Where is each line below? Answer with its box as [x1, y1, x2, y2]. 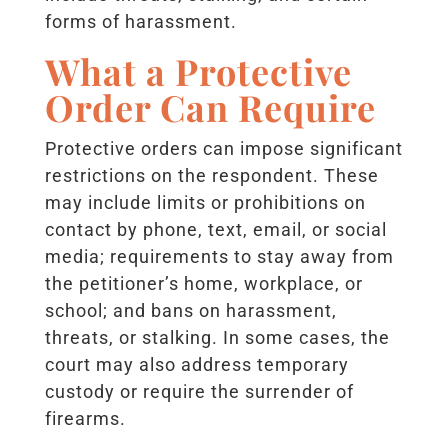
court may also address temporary [44, 353, 349, 375]
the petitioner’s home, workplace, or [44, 272, 363, 294]
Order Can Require [44, 82, 376, 131]
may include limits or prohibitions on [44, 191, 366, 213]
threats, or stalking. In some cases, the [44, 326, 390, 348]
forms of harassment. [44, 10, 237, 32]
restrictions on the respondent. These [44, 164, 379, 186]
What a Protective [44, 46, 352, 95]
